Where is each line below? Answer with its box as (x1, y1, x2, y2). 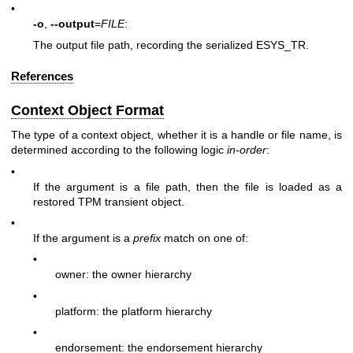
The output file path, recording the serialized (33, 39, 256, 52)
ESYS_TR (256, 39, 306, 52)
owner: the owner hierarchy (55, 268, 191, 281)
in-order (227, 143, 266, 157)
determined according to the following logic (11, 143, 227, 157)
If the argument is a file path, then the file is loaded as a (33, 180, 342, 193)
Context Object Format (11, 102, 164, 118)
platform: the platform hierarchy (55, 304, 212, 318)
